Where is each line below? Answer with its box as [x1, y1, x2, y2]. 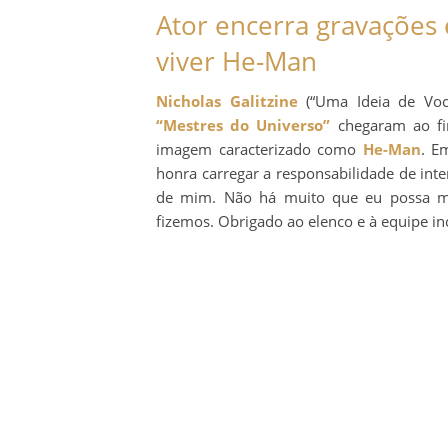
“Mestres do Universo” [156, 114, 331, 135]
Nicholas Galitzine [156, 90, 298, 111]
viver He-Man [156, 42, 317, 79]
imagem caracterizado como [156, 138, 363, 159]
